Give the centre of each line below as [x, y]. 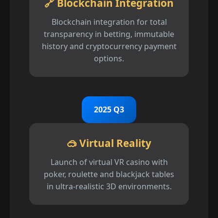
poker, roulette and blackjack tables [109, 174]
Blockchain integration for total [109, 22]
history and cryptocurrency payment [109, 46]
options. [109, 59]
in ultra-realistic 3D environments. [109, 187]
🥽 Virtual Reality [109, 143]
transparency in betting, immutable [109, 34]
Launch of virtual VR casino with [109, 162]
